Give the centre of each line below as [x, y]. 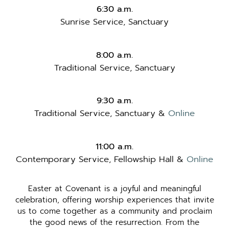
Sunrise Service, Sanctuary [114, 22]
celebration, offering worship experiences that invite [114, 200]
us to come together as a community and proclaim [114, 211]
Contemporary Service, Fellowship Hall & [101, 159]
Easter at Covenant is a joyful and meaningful [114, 189]
